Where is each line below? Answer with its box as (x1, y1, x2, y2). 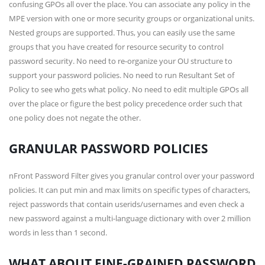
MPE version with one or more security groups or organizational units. (9, 13, 254, 24)
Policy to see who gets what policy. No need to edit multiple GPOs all (9, 84, 248, 95)
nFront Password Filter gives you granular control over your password (9, 170, 254, 181)
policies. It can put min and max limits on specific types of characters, (9, 185, 250, 195)
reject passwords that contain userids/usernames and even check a (9, 199, 244, 209)
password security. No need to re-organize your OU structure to (9, 56, 232, 66)
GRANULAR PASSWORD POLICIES (9, 140, 208, 157)
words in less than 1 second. (9, 227, 107, 238)
